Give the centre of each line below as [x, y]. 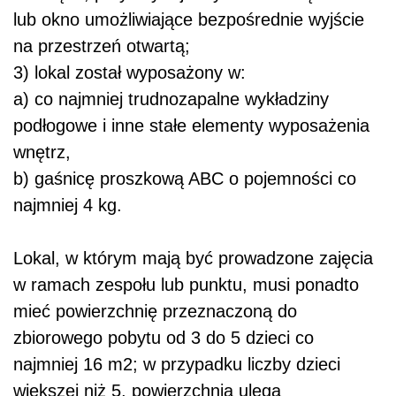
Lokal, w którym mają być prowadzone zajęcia [193, 259]
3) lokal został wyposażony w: [129, 73]
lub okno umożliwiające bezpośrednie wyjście [189, 20]
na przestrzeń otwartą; [102, 46]
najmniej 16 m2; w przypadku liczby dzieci [177, 365]
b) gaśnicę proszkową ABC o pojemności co [185, 179]
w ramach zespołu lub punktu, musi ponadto [186, 285]
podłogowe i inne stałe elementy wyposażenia [191, 126]
